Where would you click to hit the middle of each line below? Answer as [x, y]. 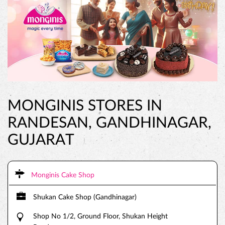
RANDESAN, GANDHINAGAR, [109, 123]
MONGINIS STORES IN [85, 106]
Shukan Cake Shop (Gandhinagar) [85, 197]
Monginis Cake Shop [63, 175]
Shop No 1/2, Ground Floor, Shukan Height [100, 216]
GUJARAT [41, 140]
